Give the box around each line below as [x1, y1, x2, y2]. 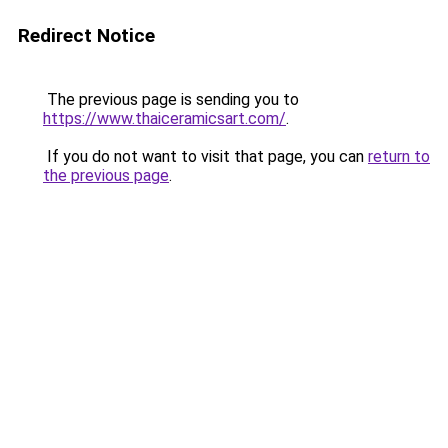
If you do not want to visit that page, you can [43, 147, 368, 166]
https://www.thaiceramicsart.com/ [43, 109, 286, 128]
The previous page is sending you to [43, 90, 299, 109]
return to [368, 147, 430, 166]
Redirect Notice [18, 24, 155, 47]
